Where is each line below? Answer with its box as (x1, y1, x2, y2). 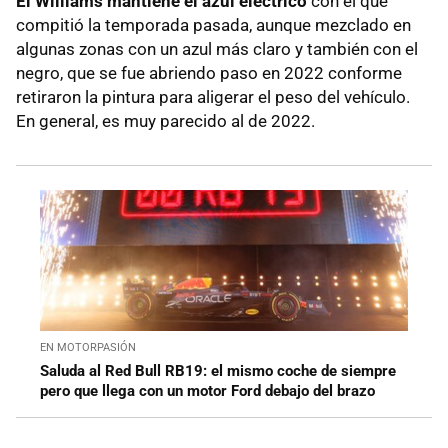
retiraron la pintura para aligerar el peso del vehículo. (16, 87, 410, 108)
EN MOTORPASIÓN (40, 341, 136, 355)
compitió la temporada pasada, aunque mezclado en (16, 15, 411, 36)
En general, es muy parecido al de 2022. (16, 111, 315, 132)
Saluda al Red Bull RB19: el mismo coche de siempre (40, 362, 396, 381)
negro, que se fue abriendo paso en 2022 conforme (16, 63, 402, 84)
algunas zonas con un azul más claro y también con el (16, 39, 418, 60)
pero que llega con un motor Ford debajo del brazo (40, 382, 375, 401)
